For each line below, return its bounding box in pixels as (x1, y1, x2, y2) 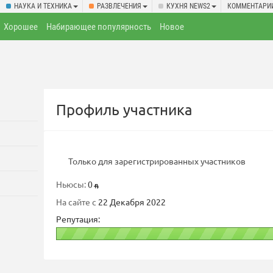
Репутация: (56, 213, 100, 225)
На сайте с (56, 196, 96, 208)
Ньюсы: (56, 179, 86, 190)
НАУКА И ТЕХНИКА (14, 2, 72, 10)
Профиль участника (56, 101, 193, 118)
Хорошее (4, 21, 38, 32)
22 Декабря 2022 (96, 196, 166, 208)
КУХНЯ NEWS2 (166, 2, 210, 10)
